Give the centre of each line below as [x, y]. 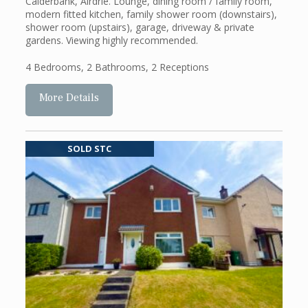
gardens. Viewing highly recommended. [111, 40]
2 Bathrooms [116, 67]
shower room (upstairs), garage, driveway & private [140, 27]
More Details [69, 97]
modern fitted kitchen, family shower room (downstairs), [151, 14]
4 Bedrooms [53, 67]
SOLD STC [90, 149]
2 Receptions [180, 67]
